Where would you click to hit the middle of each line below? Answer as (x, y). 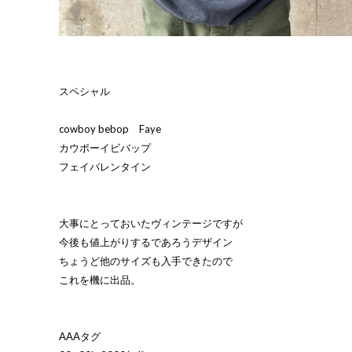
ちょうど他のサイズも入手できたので (146, 261)
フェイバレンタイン (105, 167)
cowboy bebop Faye (110, 129)
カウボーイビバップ (105, 148)
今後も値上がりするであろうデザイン (146, 242)
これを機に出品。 (100, 280)
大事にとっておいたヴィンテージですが (151, 223)
